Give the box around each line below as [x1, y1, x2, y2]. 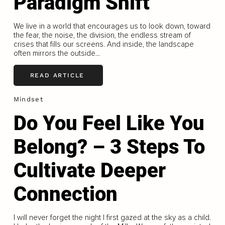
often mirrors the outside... [13, 48, 100, 58]
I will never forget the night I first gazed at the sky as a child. [13, 212, 211, 222]
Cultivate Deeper [13, 158, 166, 182]
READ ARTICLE [30, 71, 85, 79]
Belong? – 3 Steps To [13, 135, 205, 159]
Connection [13, 182, 118, 206]
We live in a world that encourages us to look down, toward [13, 21, 210, 31]
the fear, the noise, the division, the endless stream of [13, 30, 191, 40]
